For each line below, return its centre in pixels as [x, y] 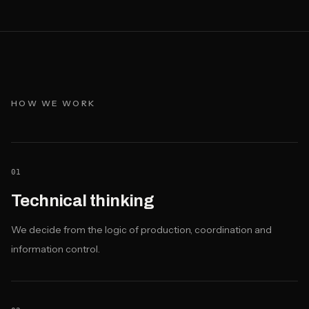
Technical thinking [83, 201]
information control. [56, 249]
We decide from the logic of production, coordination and [141, 230]
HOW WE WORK [53, 103]
